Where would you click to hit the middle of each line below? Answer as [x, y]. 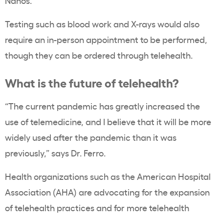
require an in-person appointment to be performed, [106, 39]
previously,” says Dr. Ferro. [55, 153]
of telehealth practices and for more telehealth [97, 208]
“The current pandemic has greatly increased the [102, 106]
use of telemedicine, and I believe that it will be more [108, 121]
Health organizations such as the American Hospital [108, 176]
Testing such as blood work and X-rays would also [102, 24]
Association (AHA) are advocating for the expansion [107, 192]
